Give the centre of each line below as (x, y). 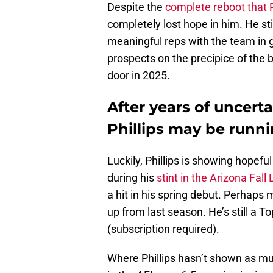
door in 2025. (139, 76)
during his (132, 178)
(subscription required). (163, 229)
